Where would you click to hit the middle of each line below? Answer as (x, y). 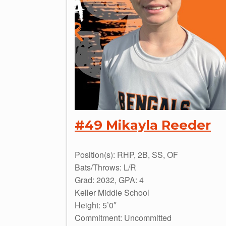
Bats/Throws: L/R (105, 167)
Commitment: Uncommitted (123, 217)
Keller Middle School (112, 192)
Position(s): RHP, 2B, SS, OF (126, 154)
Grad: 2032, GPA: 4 (109, 180)
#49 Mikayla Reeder (143, 125)
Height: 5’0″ (96, 205)
